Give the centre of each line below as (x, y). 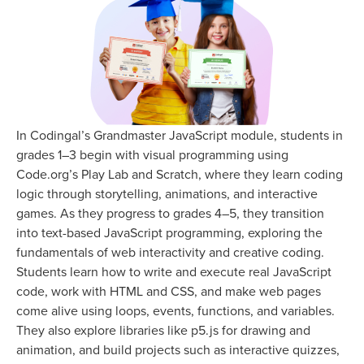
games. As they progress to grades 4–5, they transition (170, 212)
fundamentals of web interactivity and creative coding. (170, 251)
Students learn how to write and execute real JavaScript (174, 271)
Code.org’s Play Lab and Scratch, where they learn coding (180, 173)
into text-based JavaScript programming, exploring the (169, 232)
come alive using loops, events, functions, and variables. (175, 310)
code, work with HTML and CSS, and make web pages (169, 290)
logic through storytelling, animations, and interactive (167, 193)
